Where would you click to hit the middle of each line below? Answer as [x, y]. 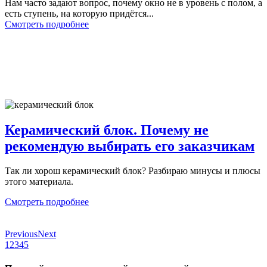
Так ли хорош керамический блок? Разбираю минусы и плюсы [133, 171]
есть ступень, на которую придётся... [79, 13]
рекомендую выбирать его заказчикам [130, 146]
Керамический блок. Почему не [107, 130]
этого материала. [39, 182]
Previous [21, 234]
